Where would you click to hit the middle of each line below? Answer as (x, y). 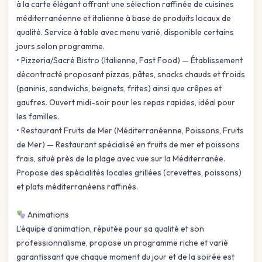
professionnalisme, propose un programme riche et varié (122, 243)
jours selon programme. (61, 46)
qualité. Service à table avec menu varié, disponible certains (125, 32)
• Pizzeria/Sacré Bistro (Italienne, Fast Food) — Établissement (130, 61)
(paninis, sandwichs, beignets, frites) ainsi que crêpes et (119, 89)
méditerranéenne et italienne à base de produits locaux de (124, 18)
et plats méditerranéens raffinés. (77, 187)
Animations (47, 215)
